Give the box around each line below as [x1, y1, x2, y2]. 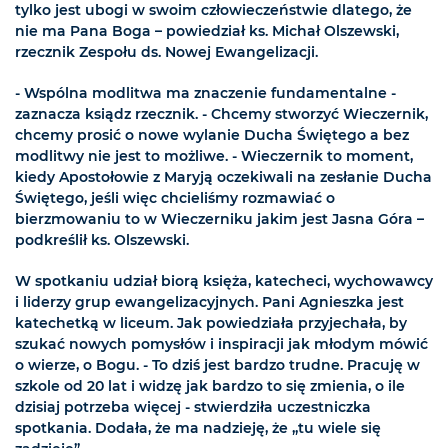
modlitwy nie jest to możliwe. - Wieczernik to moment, [15, 147, 413, 166]
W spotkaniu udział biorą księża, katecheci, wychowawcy [15, 272, 433, 291]
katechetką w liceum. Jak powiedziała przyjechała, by [15, 314, 407, 333]
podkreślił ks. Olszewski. [15, 231, 189, 250]
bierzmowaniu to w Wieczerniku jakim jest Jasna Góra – [15, 210, 424, 229]
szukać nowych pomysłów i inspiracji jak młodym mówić [15, 335, 428, 354]
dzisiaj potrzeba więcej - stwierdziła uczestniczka [15, 398, 371, 417]
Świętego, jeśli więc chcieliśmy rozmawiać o [15, 189, 335, 208]
